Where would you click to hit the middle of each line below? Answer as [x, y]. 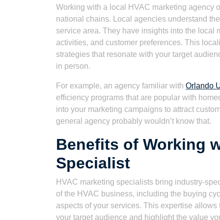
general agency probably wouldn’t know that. [134, 121]
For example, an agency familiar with [121, 86]
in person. [73, 66]
